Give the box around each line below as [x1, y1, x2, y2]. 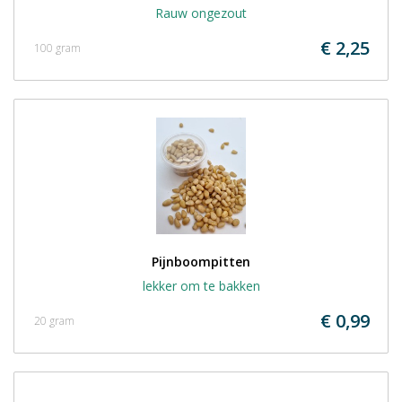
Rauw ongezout [155, 4, 247, 22]
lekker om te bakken [142, 277, 260, 294]
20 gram [34, 313, 74, 328]
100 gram [34, 40, 81, 56]
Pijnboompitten [152, 253, 250, 270]
